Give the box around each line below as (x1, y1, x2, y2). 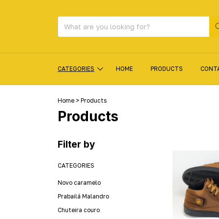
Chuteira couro (58, 206, 100, 214)
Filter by (58, 138, 95, 150)
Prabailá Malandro (58, 192, 109, 200)
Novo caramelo (58, 178, 101, 186)
